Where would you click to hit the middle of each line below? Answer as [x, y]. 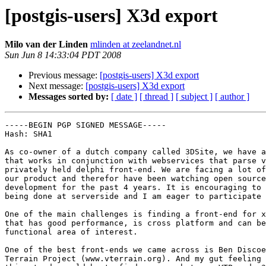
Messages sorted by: [69, 97]
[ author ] [232, 97]
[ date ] [124, 97]
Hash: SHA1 [28, 134]
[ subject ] [194, 97]
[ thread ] [156, 97]
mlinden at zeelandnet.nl [136, 45]
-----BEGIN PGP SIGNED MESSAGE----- [85, 125]
